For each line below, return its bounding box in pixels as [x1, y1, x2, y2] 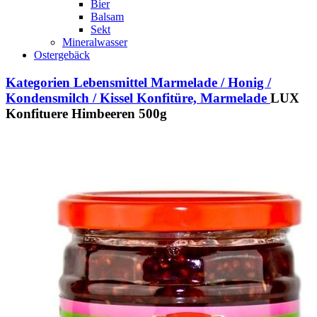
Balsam [91, 11, 124, 23]
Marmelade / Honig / [151, 74, 271, 90]
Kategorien [6, 74, 70, 90]
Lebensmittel [74, 74, 147, 90]
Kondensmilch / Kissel [6, 90, 133, 105]
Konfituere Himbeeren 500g [6, 105, 167, 121]
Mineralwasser [62, 36, 127, 48]
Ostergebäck [34, 49, 90, 61]
